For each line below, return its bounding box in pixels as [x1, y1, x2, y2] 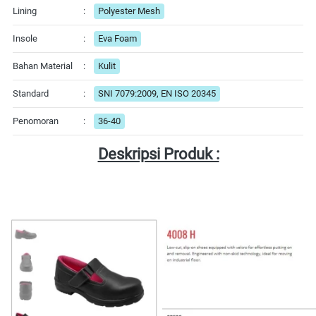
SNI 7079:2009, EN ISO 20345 [98, 87, 216, 99]
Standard [13, 87, 49, 99]
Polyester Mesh [98, 5, 160, 16]
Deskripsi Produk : [97, 145, 219, 163]
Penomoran [13, 115, 59, 126]
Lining [13, 5, 37, 16]
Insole [13, 32, 37, 44]
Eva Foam [98, 32, 137, 44]
